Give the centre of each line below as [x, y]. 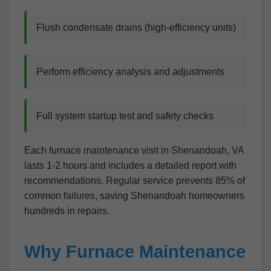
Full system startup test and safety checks [125, 116]
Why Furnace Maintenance [135, 252]
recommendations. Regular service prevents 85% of [135, 181]
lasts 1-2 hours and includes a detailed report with [130, 165]
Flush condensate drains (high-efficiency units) [136, 28]
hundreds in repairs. [67, 211]
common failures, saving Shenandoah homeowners [134, 196]
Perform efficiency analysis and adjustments [130, 72]
